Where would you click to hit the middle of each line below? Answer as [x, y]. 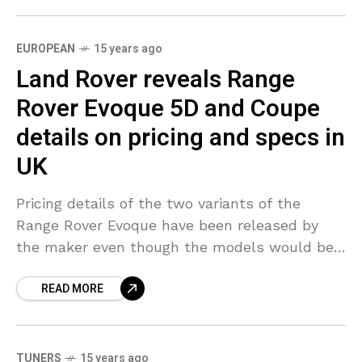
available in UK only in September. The [152, 269]
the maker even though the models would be [175, 247]
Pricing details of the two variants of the [158, 204]
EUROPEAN [46, 49]
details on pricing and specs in [181, 139]
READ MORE [72, 289]
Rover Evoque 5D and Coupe [168, 109]
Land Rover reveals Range [156, 80]
